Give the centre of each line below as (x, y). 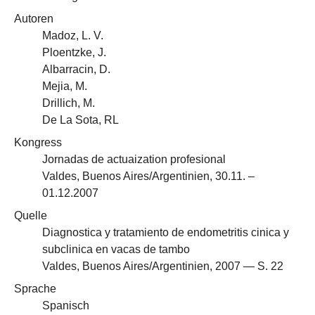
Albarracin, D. (76, 69)
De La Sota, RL (81, 120)
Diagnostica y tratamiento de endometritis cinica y (166, 232)
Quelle (31, 216)
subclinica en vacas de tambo (116, 249)
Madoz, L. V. (73, 36)
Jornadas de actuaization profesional (134, 159)
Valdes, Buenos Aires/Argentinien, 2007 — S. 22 (163, 266)
